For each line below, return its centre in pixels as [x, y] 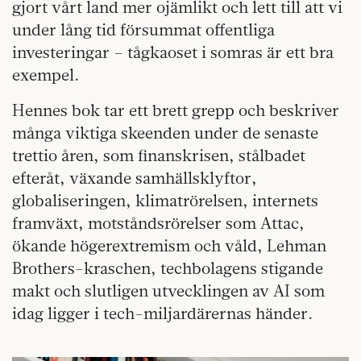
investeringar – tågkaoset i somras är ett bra [173, 52]
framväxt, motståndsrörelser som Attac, [158, 223]
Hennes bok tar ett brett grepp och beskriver [176, 110]
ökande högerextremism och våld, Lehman [169, 246]
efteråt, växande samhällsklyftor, [135, 178]
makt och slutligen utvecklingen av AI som [168, 291]
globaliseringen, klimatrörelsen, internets [165, 201]
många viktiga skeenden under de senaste [165, 133]
